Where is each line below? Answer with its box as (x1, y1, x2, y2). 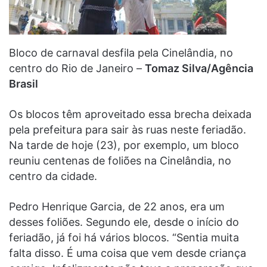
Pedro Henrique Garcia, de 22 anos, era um (9, 200, 225, 213)
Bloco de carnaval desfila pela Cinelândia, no (9, 46, 233, 59)
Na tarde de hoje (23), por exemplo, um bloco (9, 138, 239, 151)
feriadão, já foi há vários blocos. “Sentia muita (9, 231, 239, 244)
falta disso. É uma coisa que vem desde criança (9, 246, 246, 259)
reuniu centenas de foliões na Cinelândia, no (9, 154, 231, 167)
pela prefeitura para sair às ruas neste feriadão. (9, 123, 246, 136)
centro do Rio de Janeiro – (9, 61, 145, 74)
